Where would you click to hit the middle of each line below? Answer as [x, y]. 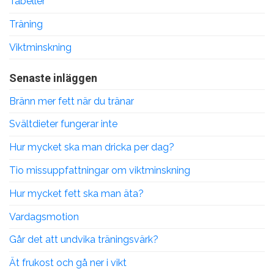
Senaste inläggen [53, 78]
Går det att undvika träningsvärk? [84, 240]
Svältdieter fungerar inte [63, 124]
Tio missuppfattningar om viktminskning [100, 170]
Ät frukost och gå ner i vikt [68, 263]
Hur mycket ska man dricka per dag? [92, 147]
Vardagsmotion [44, 217]
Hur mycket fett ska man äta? [76, 193]
